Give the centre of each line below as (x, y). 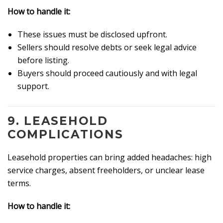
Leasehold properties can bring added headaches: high (110, 157)
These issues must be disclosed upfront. (92, 35)
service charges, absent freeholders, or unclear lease (106, 170)
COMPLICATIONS (65, 134)
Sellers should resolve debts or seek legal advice (107, 48)
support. (33, 86)
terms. (19, 183)
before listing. (43, 60)
